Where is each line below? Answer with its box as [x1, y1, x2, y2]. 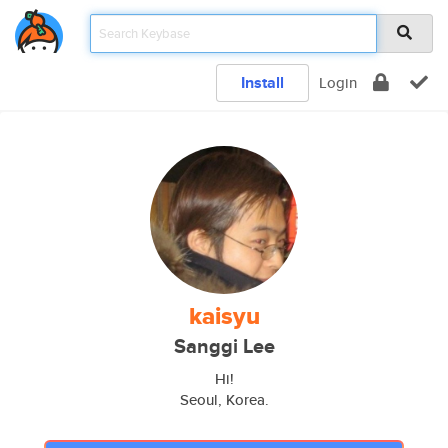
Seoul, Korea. [179, 389, 269, 410]
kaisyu [188, 298, 260, 334]
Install [241, 71, 284, 94]
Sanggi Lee [173, 332, 275, 361]
